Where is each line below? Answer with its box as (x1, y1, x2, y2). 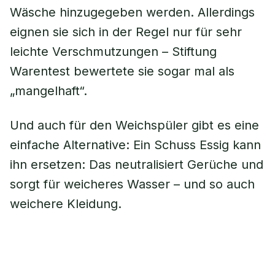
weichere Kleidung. (10, 196, 122, 211)
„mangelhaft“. (10, 83, 87, 98)
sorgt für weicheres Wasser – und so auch (10, 177, 255, 192)
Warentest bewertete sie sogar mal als (10, 64, 234, 79)
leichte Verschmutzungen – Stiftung (10, 44, 217, 59)
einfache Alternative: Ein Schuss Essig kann (10, 137, 261, 152)
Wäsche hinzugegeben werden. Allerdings (10, 5, 255, 20)
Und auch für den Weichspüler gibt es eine (10, 118, 259, 133)
